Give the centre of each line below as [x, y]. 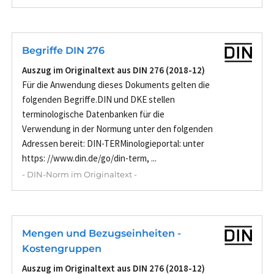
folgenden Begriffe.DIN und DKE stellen [98, 99]
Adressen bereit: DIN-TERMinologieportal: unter [113, 143]
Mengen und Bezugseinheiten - [102, 233]
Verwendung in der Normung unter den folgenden [117, 128]
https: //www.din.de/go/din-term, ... [89, 158]
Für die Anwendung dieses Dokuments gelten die [116, 84]
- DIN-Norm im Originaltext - [80, 174]
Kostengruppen [62, 248]
